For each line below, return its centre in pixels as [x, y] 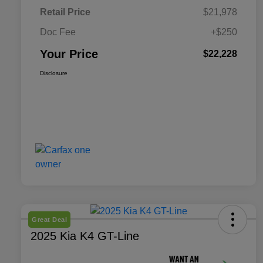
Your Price [69, 54]
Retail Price [65, 12]
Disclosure [54, 73]
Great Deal [49, 219]
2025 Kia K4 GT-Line [85, 236]
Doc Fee [58, 32]
